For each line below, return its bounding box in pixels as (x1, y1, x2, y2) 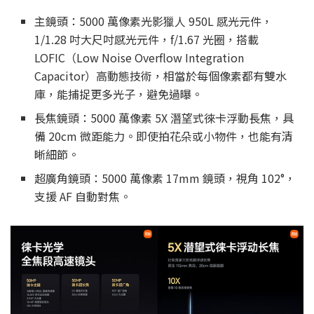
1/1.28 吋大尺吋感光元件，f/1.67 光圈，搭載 (34, 31, 259, 48)
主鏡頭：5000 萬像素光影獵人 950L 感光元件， (34, 13, 273, 30)
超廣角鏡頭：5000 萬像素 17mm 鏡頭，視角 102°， (34, 170, 296, 187)
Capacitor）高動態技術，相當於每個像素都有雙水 (34, 67, 287, 85)
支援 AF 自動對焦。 (34, 188, 132, 205)
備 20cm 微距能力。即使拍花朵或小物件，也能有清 (34, 128, 294, 145)
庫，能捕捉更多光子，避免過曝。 (34, 86, 203, 103)
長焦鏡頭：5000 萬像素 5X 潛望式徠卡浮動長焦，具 (34, 109, 294, 127)
